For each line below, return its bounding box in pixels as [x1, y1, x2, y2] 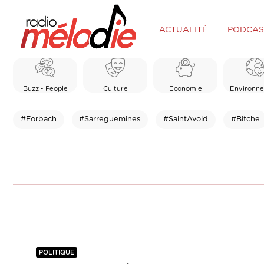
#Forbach [20, 115, 57, 123]
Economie [169, 85, 202, 92]
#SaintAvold [163, 115, 208, 123]
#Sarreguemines [79, 115, 141, 123]
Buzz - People [22, 85, 68, 92]
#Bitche [230, 115, 260, 123]
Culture [103, 85, 128, 92]
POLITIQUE [39, 249, 74, 256]
